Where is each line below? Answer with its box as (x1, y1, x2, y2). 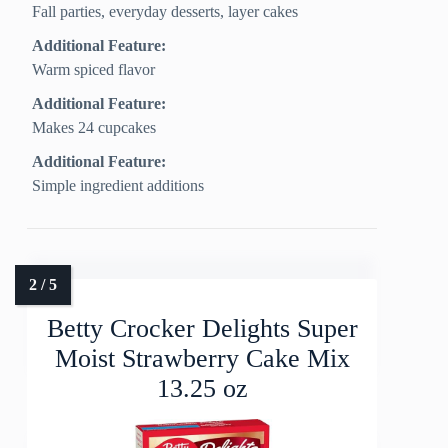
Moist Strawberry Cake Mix (54, 344, 350, 374)
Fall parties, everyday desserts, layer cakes (32, 3, 299, 21)
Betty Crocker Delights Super (46, 314, 358, 344)
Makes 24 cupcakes (32, 119, 157, 137)
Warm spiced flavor (32, 61, 156, 79)
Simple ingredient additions (32, 177, 205, 195)
